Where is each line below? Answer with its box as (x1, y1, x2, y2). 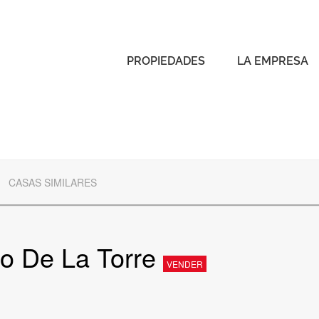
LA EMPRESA (237, 53, 308, 68)
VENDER (167, 258, 203, 270)
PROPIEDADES (127, 53, 205, 68)
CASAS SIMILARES (9, 175, 97, 189)
